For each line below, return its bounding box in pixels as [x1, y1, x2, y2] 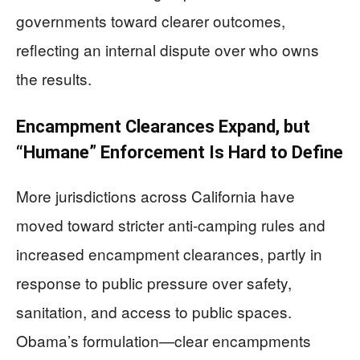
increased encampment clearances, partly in [16, 243, 322, 264]
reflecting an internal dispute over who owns [16, 39, 319, 60]
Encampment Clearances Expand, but [16, 117, 310, 137]
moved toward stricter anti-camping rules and [16, 214, 325, 235]
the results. [16, 67, 92, 89]
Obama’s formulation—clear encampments [16, 329, 311, 351]
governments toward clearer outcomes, [16, 10, 285, 31]
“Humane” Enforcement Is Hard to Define [16, 142, 343, 162]
